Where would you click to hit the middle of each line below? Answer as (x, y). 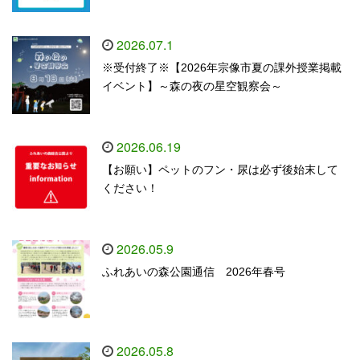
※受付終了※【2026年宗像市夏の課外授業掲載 (222, 67)
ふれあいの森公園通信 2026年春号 (194, 272)
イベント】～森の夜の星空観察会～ (192, 86)
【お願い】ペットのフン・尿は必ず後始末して (220, 170)
